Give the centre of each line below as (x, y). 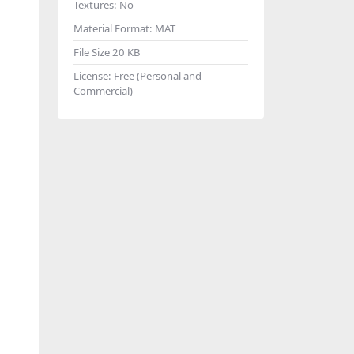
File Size (93, 52)
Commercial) (103, 90)
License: (94, 75)
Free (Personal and (158, 75)
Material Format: (114, 28)
